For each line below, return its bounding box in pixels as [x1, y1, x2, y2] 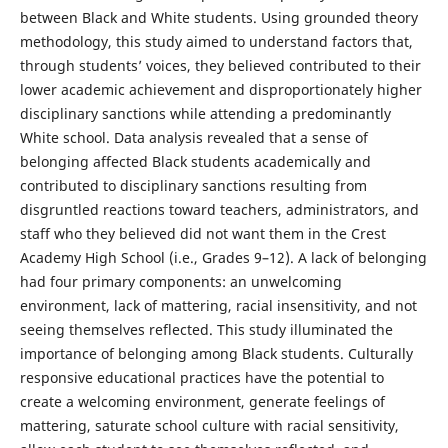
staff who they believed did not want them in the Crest [19, 224, 386, 244]
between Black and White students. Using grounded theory [19, 8, 418, 28]
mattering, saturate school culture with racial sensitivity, [19, 416, 399, 436]
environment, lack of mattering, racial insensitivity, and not [19, 296, 417, 316]
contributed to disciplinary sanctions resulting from [19, 176, 367, 196]
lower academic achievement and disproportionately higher [19, 80, 422, 100]
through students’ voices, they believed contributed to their [19, 56, 421, 76]
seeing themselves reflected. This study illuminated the [19, 320, 393, 340]
